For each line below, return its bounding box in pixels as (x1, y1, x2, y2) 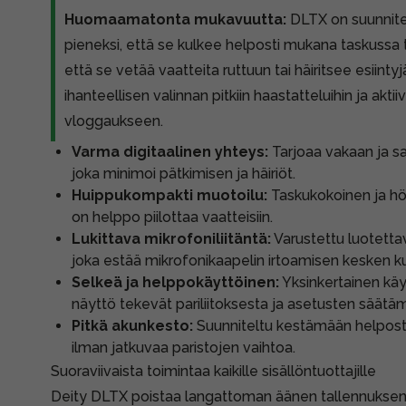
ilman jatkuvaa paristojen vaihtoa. (72, 339, 295, 356)
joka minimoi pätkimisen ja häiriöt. (72, 165, 295, 182)
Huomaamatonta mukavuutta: (64, 11, 286, 28)
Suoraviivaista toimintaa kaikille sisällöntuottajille (51, 362, 376, 380)
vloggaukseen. (64, 112, 163, 130)
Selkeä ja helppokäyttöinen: (72, 274, 279, 291)
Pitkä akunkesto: (72, 317, 193, 334)
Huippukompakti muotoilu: (72, 187, 267, 204)
